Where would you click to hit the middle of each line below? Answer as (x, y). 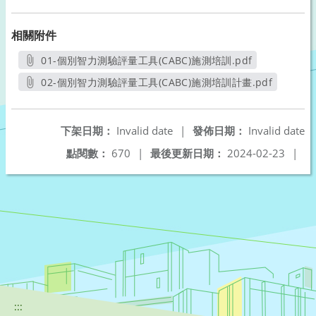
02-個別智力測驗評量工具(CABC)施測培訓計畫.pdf (157, 82)
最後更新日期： (187, 153)
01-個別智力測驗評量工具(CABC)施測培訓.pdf (147, 60)
